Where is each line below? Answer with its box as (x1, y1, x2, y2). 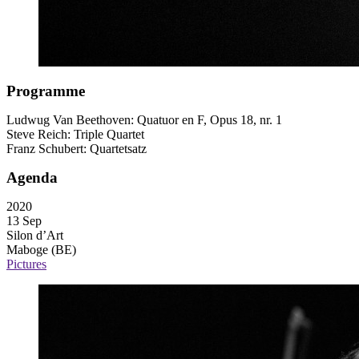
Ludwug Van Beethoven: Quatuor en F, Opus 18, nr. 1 (6, 113, 282, 127)
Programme (6, 83, 85, 100)
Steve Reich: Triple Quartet (6, 127, 144, 142)
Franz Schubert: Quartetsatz (6, 142, 147, 156)
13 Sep (6, 214, 42, 228)
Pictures (6, 257, 46, 272)
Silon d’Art (6, 228, 63, 243)
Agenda (6, 169, 58, 187)
